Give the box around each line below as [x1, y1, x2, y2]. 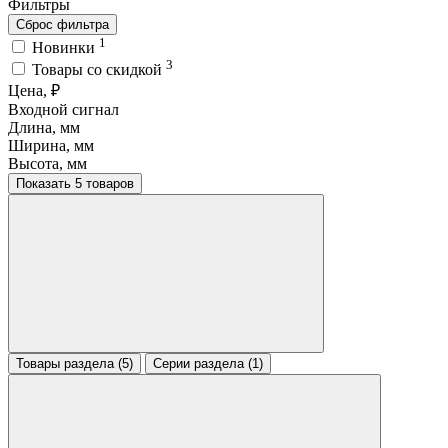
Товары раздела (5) [16, 356, 133, 372]
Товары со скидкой [32, 61, 166, 79]
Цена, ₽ [8, 82, 60, 100]
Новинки [32, 38, 99, 56]
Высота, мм [8, 155, 87, 173]
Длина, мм [8, 119, 80, 137]
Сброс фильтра [16, 16, 109, 32]
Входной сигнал [8, 101, 119, 119]
